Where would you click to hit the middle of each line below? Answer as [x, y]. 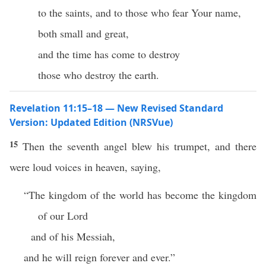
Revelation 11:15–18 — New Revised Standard [116, 108]
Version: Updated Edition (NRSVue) [91, 122]
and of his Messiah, [73, 236]
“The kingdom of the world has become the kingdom [140, 195]
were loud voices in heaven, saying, [85, 167]
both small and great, [83, 33]
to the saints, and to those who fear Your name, [140, 12]
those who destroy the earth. [99, 75]
